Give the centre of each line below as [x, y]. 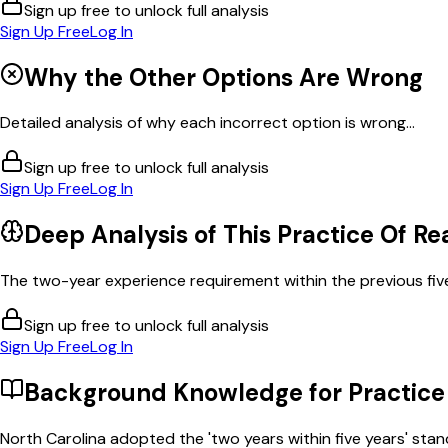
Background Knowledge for [186, 393]
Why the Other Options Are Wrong [223, 77]
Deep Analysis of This [150, 235]
